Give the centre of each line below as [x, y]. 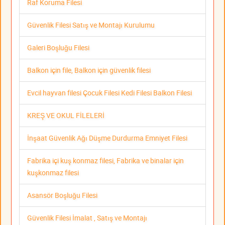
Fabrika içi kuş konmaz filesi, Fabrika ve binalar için [105, 161]
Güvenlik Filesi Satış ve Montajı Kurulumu [91, 25]
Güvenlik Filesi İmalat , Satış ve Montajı [87, 218]
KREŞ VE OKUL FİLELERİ [66, 116]
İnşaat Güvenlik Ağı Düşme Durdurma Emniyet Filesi [107, 138]
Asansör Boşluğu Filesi [62, 195]
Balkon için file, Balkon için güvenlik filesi [89, 70]
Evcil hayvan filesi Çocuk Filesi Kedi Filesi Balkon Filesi [109, 93]
